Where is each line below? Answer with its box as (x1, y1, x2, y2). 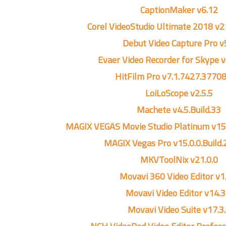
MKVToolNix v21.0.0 (140, 151, 218, 168)
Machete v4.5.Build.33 (137, 101, 221, 118)
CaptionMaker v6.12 (140, 2, 218, 18)
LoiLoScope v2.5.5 (145, 85, 213, 101)
